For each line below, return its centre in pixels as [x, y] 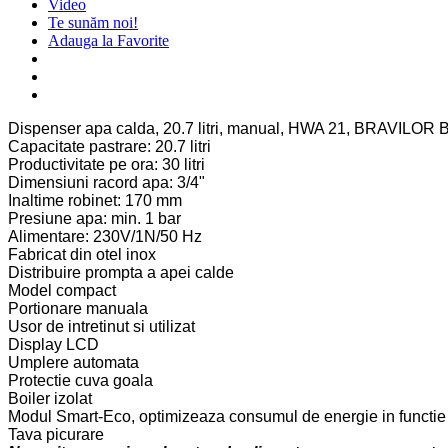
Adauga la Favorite [108, 41]
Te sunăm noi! [93, 23]
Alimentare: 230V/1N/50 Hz [105, 237]
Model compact [62, 291]
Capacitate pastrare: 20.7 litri [109, 147]
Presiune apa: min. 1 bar [94, 219]
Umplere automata [73, 363]
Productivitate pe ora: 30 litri [106, 165]
